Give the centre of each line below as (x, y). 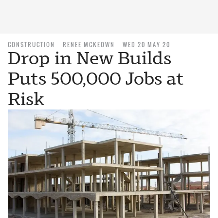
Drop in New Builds (90, 58)
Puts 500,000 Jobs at (96, 79)
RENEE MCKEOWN (89, 45)
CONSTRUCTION (31, 45)
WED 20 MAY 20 (146, 45)
